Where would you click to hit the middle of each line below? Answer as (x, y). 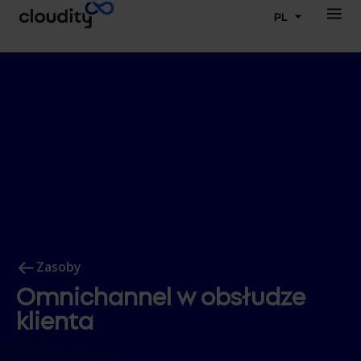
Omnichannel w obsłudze (161, 295)
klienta (55, 319)
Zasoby (59, 266)
